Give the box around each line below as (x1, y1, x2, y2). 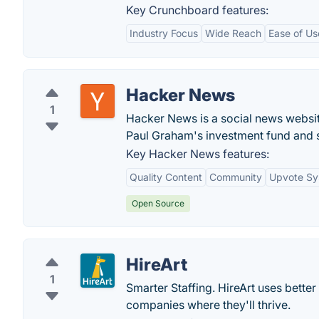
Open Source (132, 198, 184, 209)
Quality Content (130, 171, 202, 183)
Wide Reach (205, 27, 261, 39)
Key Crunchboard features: (126, 3, 268, 17)
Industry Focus (130, 27, 198, 39)
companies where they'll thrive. (126, 298, 291, 312)
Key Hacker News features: (126, 147, 269, 161)
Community (209, 171, 262, 183)
